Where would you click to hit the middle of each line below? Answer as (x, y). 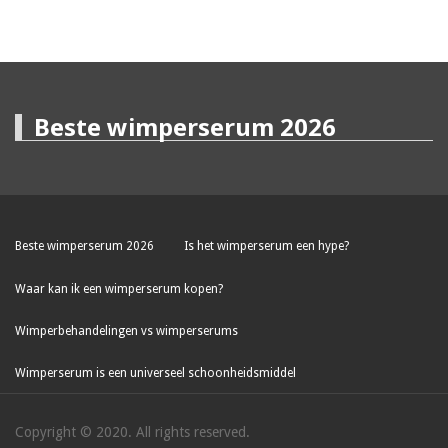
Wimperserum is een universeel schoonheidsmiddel (155, 373)
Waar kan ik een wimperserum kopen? (119, 288)
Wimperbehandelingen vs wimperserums (126, 330)
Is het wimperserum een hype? (266, 246)
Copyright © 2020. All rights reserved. (132, 432)
